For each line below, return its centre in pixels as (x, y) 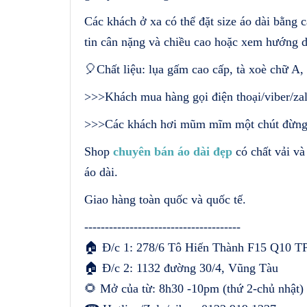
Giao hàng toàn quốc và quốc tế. (165, 199)
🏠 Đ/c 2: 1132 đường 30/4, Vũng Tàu (181, 268)
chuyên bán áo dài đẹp (173, 151)
